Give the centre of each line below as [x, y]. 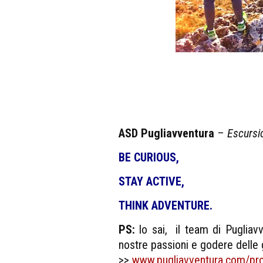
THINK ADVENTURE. [166, 205]
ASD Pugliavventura [168, 133]
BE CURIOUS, [149, 157]
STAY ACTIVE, [151, 181]
